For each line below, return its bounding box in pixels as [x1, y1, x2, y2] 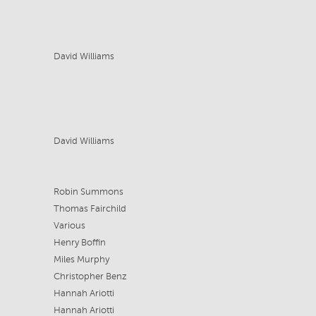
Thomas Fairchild [53, 204, 126, 214]
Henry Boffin [53, 238, 106, 248]
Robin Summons [53, 187, 123, 197]
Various [53, 221, 85, 231]
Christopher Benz [53, 272, 127, 281]
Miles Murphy [53, 255, 109, 265]
